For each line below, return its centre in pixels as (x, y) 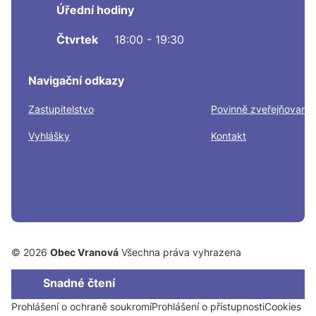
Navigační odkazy (76, 80)
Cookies (283, 306)
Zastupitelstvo (61, 109)
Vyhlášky (49, 136)
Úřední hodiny (95, 10)
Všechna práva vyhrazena (180, 252)
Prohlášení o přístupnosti (208, 306)
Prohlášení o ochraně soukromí (81, 306)
